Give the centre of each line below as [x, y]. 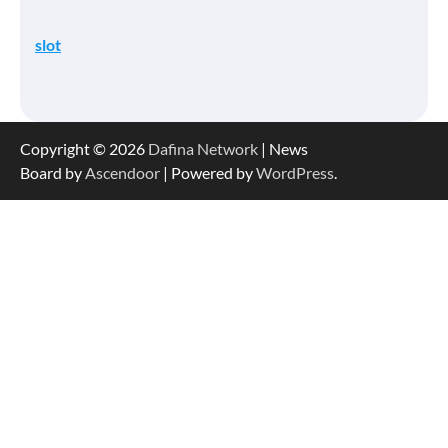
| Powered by [208, 172]
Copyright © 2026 [84, 148]
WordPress [295, 172]
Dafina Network [203, 148]
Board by [52, 172]
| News [283, 148]
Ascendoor [122, 172]
